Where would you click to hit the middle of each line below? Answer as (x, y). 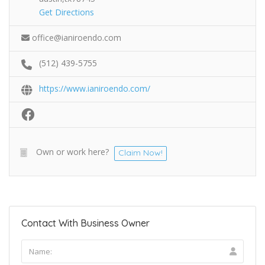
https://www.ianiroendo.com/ (95, 88)
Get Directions (67, 12)
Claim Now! (140, 152)
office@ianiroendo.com (77, 37)
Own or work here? (72, 151)
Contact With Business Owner (85, 223)
